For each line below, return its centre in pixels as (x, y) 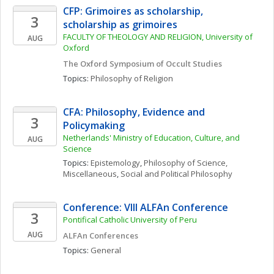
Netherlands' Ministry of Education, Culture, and (151, 138)
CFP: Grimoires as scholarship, (133, 11)
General (106, 250)
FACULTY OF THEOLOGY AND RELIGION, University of (158, 37)
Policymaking (94, 125)
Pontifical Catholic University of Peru (130, 220)
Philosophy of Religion (132, 78)
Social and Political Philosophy (176, 174)
